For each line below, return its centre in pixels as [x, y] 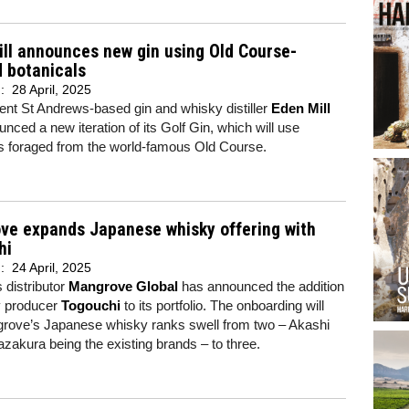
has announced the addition [261, 286]
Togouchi [91, 305]
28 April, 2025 [52, 89]
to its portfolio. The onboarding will [222, 305]
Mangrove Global [123, 286]
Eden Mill [301, 108]
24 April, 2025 [52, 267]
